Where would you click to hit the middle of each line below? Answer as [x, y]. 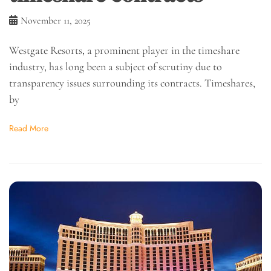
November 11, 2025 [56, 20]
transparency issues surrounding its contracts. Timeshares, [132, 83]
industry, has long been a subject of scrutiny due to [116, 66]
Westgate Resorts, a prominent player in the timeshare [124, 50]
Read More [29, 129]
